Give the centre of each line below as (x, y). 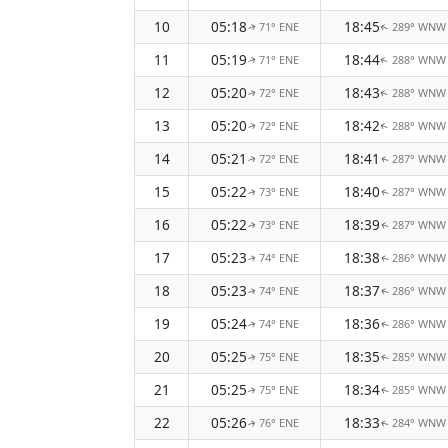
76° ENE (278, 422)
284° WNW (419, 422)
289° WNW (419, 26)
